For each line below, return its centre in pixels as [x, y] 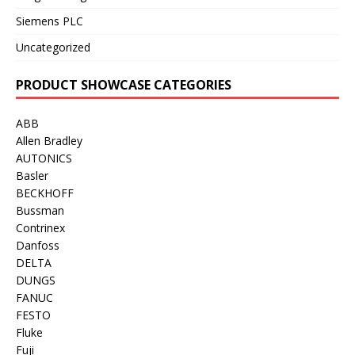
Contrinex [40, 227]
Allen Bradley [49, 140]
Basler [32, 175]
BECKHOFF [45, 193]
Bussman [40, 210]
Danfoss [38, 245]
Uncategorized [53, 47]
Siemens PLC [50, 21]
